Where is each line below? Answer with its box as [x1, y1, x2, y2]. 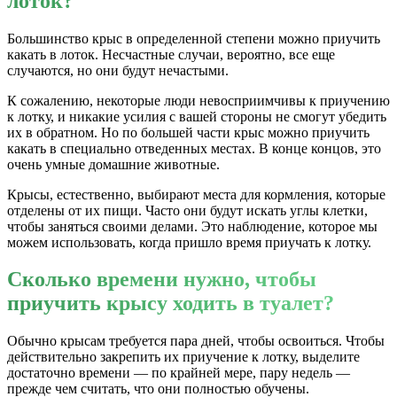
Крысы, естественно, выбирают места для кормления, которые [7, 186, 385, 202]
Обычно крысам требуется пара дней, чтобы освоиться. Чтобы [7, 333, 385, 349]
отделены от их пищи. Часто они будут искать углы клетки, [7, 202, 368, 218]
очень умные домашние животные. [7, 156, 220, 172]
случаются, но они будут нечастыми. [7, 62, 229, 78]
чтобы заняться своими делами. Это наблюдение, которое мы [7, 218, 378, 234]
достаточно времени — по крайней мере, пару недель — [7, 365, 350, 381]
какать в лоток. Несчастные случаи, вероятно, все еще [7, 46, 335, 62]
